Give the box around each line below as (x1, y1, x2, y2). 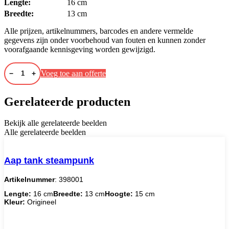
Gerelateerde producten (4, 95, 130, 108)
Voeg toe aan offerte (41, 68, 106, 78)
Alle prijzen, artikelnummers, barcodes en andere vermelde (4, 26, 193, 35)
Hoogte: (105, 190, 133, 198)
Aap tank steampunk (4, 155, 94, 166)
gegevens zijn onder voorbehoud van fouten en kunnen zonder (4, 35, 205, 44)
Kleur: (4, 198, 25, 207)
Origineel (25, 198, 56, 207)
